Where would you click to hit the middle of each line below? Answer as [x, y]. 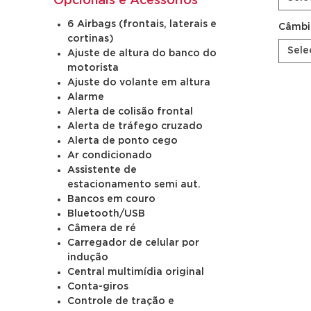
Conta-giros [98, 287]
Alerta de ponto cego [123, 141]
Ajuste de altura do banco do [142, 53]
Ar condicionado [110, 155]
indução [88, 258]
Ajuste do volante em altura [139, 83]
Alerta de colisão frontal [131, 112]
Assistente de [102, 170]
